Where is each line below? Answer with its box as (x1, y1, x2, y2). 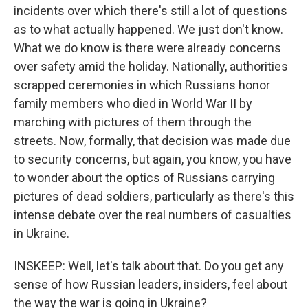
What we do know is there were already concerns (14, 41, 281, 55)
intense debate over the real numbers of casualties (14, 208, 291, 222)
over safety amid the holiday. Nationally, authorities (14, 59, 288, 74)
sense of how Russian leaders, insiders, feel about (14, 277, 287, 291)
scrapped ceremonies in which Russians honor (14, 78, 270, 92)
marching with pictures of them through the (14, 115, 252, 129)
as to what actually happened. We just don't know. (14, 22, 283, 36)
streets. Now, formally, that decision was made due (14, 133, 291, 148)
